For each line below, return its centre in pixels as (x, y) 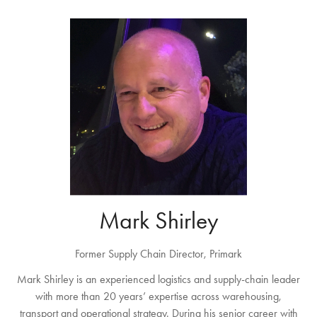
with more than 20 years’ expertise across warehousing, (158, 296)
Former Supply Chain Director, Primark (158, 254)
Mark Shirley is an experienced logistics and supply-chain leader (158, 279)
